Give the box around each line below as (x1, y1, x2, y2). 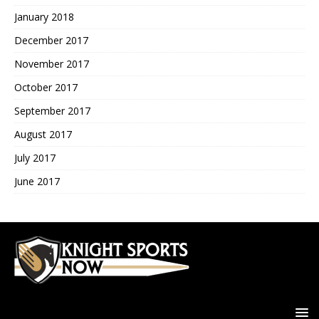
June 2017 (14, 174, 60, 188)
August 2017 (14, 127, 72, 141)
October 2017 (14, 80, 78, 94)
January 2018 (14, 9, 74, 23)
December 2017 (14, 33, 88, 47)
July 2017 (14, 150, 56, 164)
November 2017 (14, 56, 89, 70)
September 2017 (14, 103, 90, 117)
